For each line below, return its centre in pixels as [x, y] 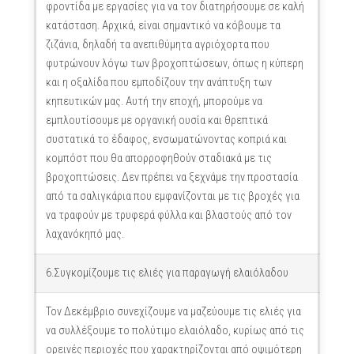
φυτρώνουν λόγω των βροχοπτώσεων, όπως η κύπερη [174, 64]
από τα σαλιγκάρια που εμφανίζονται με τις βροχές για [172, 196]
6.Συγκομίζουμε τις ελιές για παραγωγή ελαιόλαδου [167, 273]
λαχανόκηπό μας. [85, 234]
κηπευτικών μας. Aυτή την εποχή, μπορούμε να [154, 102]
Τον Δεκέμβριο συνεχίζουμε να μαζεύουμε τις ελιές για [173, 312]
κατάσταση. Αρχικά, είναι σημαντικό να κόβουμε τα [163, 26]
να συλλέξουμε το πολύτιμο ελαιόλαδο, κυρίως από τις [175, 331]
